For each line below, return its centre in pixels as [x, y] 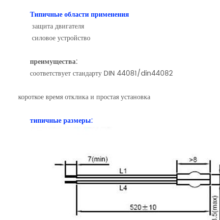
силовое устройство [61, 38]
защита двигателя [58, 26]
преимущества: [54, 61]
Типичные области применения [80, 14]
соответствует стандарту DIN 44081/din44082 [102, 73]
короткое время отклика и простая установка [84, 97]
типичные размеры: [62, 120]
